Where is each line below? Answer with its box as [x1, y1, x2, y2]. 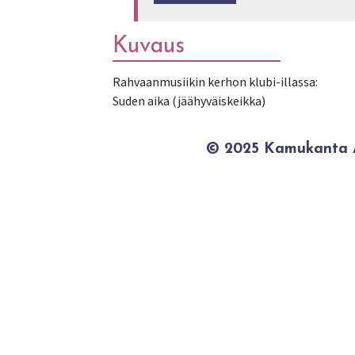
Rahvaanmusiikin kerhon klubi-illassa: [113, 74, 318, 90]
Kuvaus [113, 35, 185, 58]
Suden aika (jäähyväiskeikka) [113, 93, 265, 109]
